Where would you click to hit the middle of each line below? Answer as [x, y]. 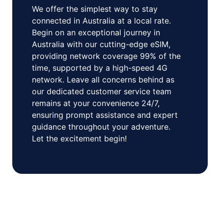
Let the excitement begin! [79, 139]
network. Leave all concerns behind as [103, 80]
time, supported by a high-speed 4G [100, 68]
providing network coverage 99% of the [106, 56]
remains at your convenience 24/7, [96, 103]
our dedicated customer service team [102, 92]
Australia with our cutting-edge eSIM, [101, 44]
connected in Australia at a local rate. [101, 21]
